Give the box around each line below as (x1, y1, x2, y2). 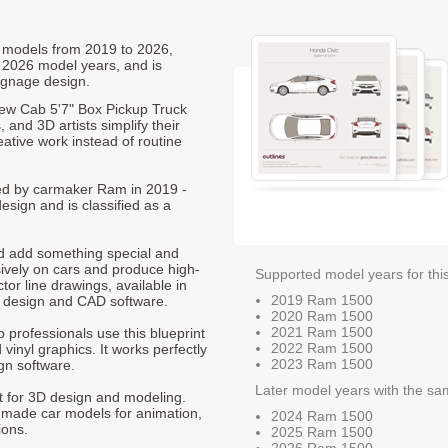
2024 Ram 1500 (271, 407, 373, 424)
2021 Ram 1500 (271, 323, 373, 340)
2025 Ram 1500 (271, 423, 373, 440)
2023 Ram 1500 (271, 355, 373, 372)
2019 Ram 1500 (271, 291, 373, 308)
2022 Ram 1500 (271, 339, 373, 356)
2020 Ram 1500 (271, 307, 373, 324)
